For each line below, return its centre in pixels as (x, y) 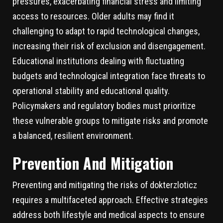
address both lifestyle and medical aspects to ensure (109, 215)
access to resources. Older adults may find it (93, 16)
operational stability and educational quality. (91, 91)
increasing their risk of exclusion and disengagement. (109, 46)
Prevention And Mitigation (93, 163)
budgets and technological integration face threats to (109, 76)
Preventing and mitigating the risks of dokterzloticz (105, 185)
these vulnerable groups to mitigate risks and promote (110, 121)
